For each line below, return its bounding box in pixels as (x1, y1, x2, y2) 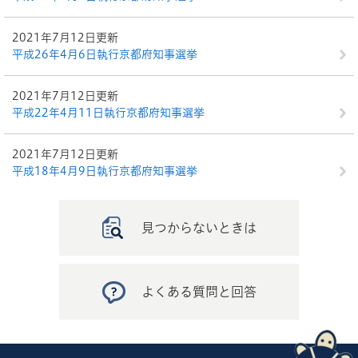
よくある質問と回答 (141, 285, 257, 298)
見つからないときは (141, 221, 257, 234)
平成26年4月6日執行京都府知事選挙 (12, 49, 197, 60)
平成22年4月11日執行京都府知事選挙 (12, 107, 205, 118)
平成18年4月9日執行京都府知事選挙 (12, 165, 197, 177)
